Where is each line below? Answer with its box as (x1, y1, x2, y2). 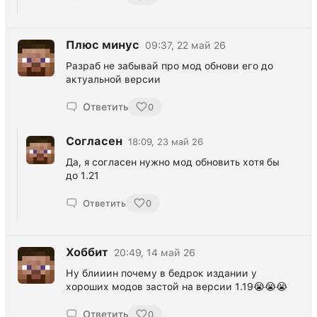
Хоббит (66, 246, 108, 260)
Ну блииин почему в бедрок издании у (66, 267, 257, 279)
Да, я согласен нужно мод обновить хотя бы (66, 156, 279, 168)
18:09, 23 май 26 (128, 136, 203, 147)
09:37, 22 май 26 (145, 40, 226, 52)
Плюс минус (66, 38, 139, 52)
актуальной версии (66, 74, 161, 86)
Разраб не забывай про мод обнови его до (66, 60, 273, 72)
